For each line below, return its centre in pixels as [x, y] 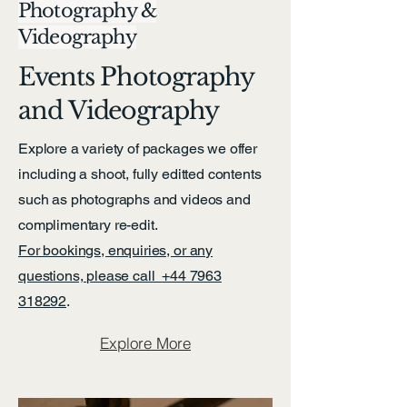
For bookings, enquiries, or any [116, 250]
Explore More [145, 342]
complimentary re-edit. [88, 225]
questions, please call [90, 276]
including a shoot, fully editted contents [140, 174]
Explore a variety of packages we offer [138, 149]
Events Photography [136, 77]
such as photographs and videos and [134, 199]
